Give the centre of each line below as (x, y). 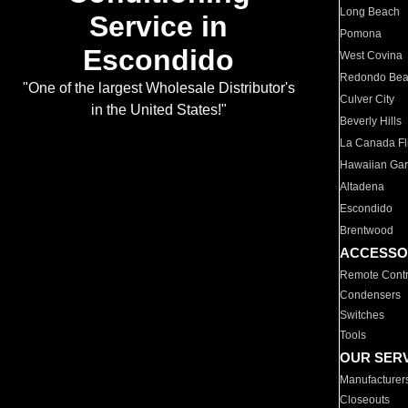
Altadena (362, 187)
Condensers (371, 295)
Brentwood (367, 230)
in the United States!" (158, 110)
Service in (158, 27)
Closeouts (365, 400)
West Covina (372, 56)
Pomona (361, 34)
